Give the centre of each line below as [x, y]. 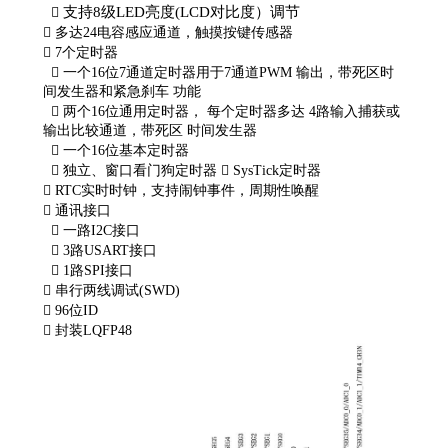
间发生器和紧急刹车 [108, 91]
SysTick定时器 [279, 170]
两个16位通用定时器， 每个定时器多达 [186, 111]
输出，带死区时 [345, 72]
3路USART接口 [112, 250]
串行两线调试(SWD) [120, 290]
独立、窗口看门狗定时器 [142, 170]
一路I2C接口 [104, 230]
